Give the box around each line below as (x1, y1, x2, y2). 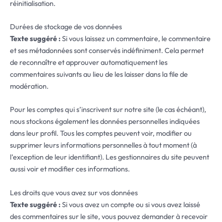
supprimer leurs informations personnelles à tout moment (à (10, 140, 197, 150)
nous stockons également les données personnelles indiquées (10, 116, 200, 126)
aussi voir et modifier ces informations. (10, 164, 130, 174)
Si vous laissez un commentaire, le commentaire (62, 33, 211, 43)
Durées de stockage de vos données (10, 21, 122, 31)
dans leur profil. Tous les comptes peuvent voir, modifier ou (10, 128, 192, 138)
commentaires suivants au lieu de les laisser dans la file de (10, 69, 188, 79)
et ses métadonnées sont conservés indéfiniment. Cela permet (10, 45, 204, 55)
